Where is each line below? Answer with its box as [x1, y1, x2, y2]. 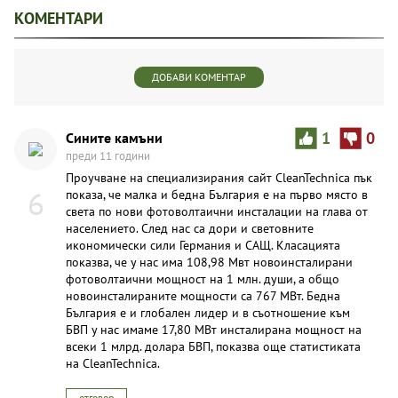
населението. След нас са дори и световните [66, 219, 314, 236]
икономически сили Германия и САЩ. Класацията [66, 236, 340, 253]
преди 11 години [66, 147, 150, 163]
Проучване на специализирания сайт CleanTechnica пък [66, 169, 372, 186]
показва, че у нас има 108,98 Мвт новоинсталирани [66, 253, 353, 270]
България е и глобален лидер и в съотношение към [66, 304, 350, 321]
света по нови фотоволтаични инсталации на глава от [66, 203, 368, 219]
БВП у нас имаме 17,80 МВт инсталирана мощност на [66, 321, 362, 338]
